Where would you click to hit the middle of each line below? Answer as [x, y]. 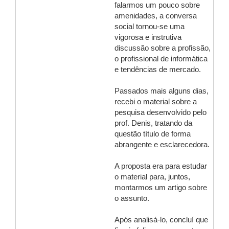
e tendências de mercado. [158, 70]
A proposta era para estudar [161, 166]
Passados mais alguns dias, [162, 91]
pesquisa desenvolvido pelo [161, 112]
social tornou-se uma [150, 27]
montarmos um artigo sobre [161, 188]
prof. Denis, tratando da [153, 123]
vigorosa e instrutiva [148, 37]
